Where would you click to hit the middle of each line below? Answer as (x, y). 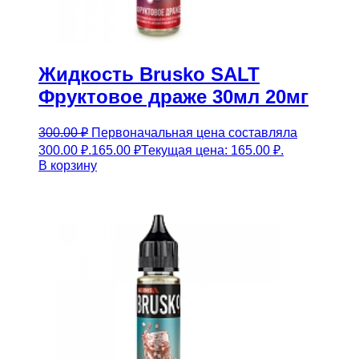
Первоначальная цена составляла (194, 133)
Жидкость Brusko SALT (149, 74)
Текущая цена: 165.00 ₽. (212, 151)
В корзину (68, 166)
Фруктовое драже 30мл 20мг (173, 96)
